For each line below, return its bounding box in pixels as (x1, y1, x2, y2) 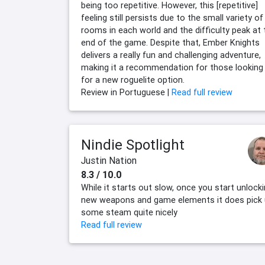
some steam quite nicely (81, 207, 177, 218)
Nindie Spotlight (81, 136, 185, 154)
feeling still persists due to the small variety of (81, 12, 263, 24)
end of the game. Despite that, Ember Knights (81, 37, 260, 49)
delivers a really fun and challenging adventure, (81, 50, 261, 61)
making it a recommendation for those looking (81, 62, 263, 73)
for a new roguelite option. (81, 75, 185, 86)
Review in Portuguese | (81, 87, 172, 98)
